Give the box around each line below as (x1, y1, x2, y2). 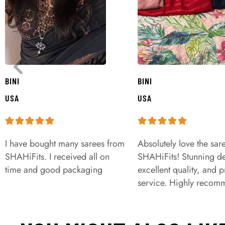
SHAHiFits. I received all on (5, 150, 109, 164)
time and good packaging (5, 163, 102, 177)
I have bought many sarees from (5, 137, 125, 151)
